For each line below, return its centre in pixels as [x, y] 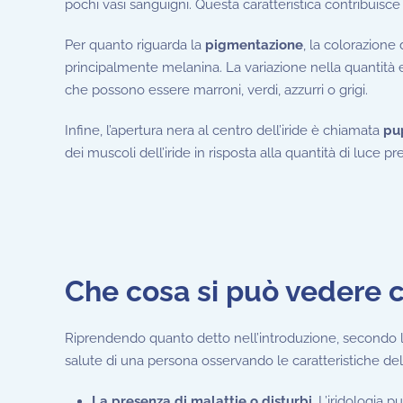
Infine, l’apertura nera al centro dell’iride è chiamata [224, 130]
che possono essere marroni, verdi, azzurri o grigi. [216, 90]
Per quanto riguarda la [135, 45]
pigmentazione [254, 45]
